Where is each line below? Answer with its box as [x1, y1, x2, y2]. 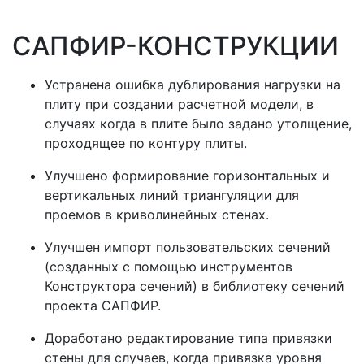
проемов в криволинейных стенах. [45, 206, 269, 223]
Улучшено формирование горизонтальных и [45, 167, 330, 184]
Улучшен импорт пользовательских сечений [45, 238, 331, 255]
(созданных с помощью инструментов [45, 258, 292, 275]
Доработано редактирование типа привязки [45, 329, 332, 346]
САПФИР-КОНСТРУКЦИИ [12, 29, 339, 62]
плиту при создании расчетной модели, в [45, 95, 314, 112]
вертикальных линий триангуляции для [45, 186, 299, 203]
